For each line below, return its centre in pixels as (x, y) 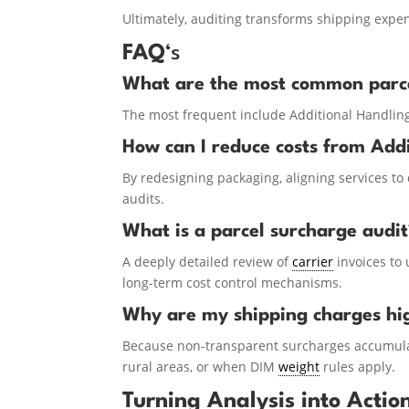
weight (299, 366)
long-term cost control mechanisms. (233, 282)
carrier (313, 261)
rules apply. (358, 366)
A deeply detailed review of (208, 261)
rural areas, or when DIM (201, 366)
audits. (144, 198)
